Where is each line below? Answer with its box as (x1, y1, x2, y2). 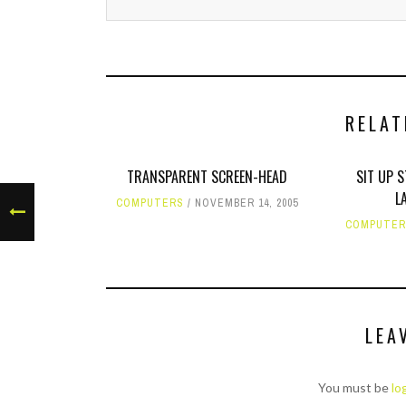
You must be (318, 380, 391, 395)
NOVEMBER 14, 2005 (195, 196, 299, 210)
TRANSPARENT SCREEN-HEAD (127, 166, 288, 188)
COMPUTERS (116, 196, 185, 210)
